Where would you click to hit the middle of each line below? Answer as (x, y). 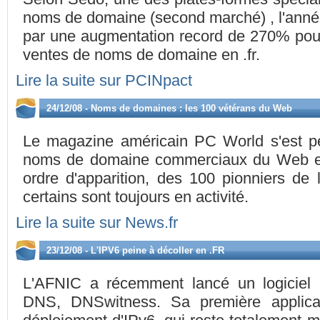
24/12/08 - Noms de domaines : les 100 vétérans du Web (169, 108)
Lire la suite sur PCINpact (104, 80)
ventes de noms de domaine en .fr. (141, 55)
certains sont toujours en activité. (136, 197)
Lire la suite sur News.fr (97, 222)
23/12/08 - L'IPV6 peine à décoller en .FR (135, 250)
